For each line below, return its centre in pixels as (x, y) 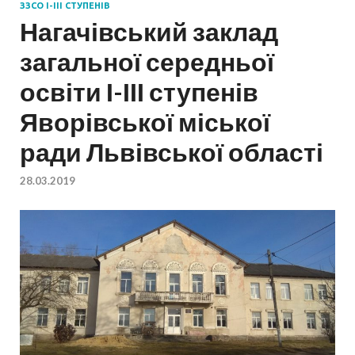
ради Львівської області (172, 152)
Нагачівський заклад (149, 32)
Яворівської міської (145, 122)
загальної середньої (147, 62)
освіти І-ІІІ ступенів (139, 92)
